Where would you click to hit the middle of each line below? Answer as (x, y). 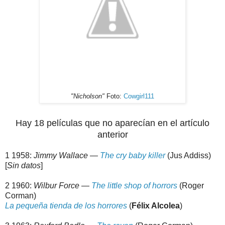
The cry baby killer (133, 156)
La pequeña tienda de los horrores (66, 206)
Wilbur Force (57, 186)
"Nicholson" (88, 97)
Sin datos (24, 166)
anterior (113, 135)
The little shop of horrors (134, 186)
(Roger (191, 186)
